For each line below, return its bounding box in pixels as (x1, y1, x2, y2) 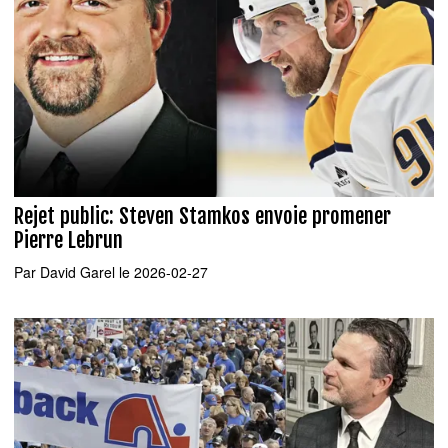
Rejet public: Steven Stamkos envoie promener (14, 202, 391, 229)
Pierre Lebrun (14, 226, 123, 253)
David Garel (40, 262, 115, 283)
